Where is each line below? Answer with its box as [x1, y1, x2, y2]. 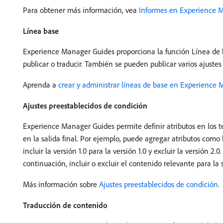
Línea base [23, 26, 59, 36]
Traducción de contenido [23, 200, 108, 211]
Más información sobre [23, 179, 99, 190]
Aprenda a [23, 80, 58, 90]
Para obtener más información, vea [23, 5, 139, 15]
